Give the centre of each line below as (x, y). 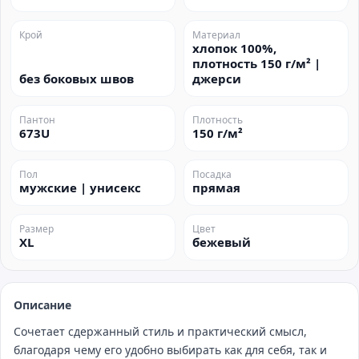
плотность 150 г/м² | (256, 63)
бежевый (222, 242)
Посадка (212, 174)
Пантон (37, 120)
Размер (36, 229)
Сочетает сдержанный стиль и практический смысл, (160, 331)
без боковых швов (77, 79)
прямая (216, 188)
